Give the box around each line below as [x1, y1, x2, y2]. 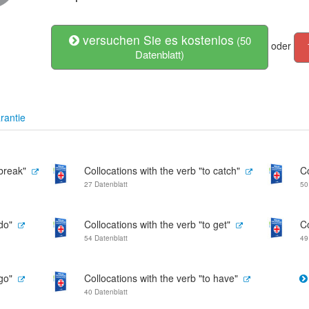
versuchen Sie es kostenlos [79, 31, 234, 48]
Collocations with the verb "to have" [84, 271, 238, 285]
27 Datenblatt [84, 179, 128, 189]
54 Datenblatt [84, 233, 128, 243]
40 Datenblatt [84, 287, 128, 297]
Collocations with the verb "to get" [84, 217, 230, 231]
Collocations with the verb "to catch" [84, 163, 240, 177]
